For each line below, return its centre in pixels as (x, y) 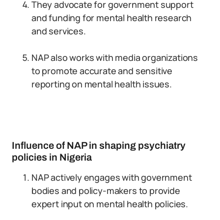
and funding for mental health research (112, 18)
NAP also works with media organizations (115, 57)
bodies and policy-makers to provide (106, 191)
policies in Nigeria (52, 157)
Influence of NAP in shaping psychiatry (99, 145)
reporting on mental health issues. (102, 84)
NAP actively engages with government (112, 177)
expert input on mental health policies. (110, 204)
